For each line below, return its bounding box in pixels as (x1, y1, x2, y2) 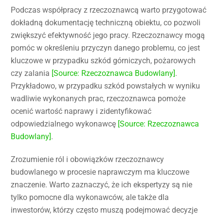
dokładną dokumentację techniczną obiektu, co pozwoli (11, 18, 201, 27)
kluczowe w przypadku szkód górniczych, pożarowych (11, 55, 196, 65)
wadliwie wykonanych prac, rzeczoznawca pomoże (11, 93, 186, 103)
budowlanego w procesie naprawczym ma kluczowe (11, 167, 190, 177)
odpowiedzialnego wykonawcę (11, 119, 118, 128)
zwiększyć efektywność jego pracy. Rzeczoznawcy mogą (11, 30, 205, 40)
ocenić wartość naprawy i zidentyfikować (11, 106, 152, 116)
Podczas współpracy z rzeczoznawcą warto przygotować (11, 5, 207, 15)
